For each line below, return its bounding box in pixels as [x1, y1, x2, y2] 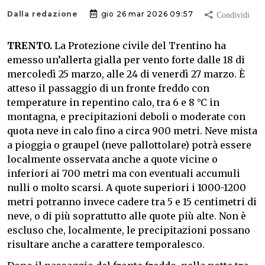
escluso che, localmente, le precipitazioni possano [7, 224, 250, 237]
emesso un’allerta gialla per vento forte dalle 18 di [7, 54, 245, 66]
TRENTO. [7, 40, 52, 52]
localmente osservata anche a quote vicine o [7, 153, 218, 166]
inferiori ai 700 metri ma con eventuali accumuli [7, 167, 240, 180]
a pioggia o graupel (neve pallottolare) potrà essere [7, 139, 251, 151]
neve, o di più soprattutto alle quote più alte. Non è [7, 210, 246, 222]
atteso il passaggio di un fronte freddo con [7, 82, 209, 95]
